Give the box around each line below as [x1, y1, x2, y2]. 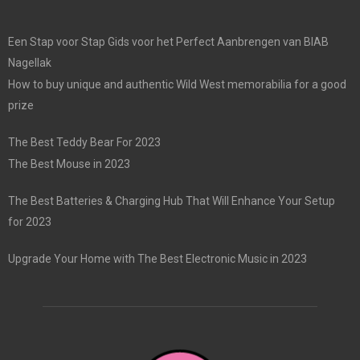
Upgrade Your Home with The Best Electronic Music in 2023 [8, 252, 307, 266]
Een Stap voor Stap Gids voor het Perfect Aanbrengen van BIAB [8, 35, 329, 49]
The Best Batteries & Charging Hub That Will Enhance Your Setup [8, 194, 335, 208]
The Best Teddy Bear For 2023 [8, 136, 161, 149]
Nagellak [8, 56, 51, 70]
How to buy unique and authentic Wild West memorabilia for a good [8, 78, 346, 92]
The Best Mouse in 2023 [8, 157, 130, 171]
